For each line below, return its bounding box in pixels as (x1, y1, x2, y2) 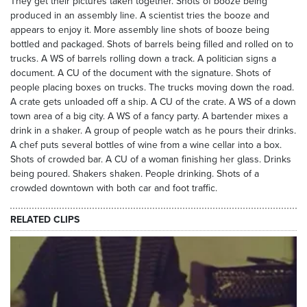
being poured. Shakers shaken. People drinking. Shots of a (10, 168, 259, 180)
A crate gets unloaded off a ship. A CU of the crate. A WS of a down (10, 96, 296, 108)
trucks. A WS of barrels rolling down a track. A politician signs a (10, 53, 276, 64)
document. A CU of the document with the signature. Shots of (10, 67, 271, 79)
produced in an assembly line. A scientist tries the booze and (10, 10, 269, 21)
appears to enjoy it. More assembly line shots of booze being (10, 24, 269, 36)
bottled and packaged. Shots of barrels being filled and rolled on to (10, 38, 293, 50)
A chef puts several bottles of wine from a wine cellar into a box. (10, 139, 282, 151)
